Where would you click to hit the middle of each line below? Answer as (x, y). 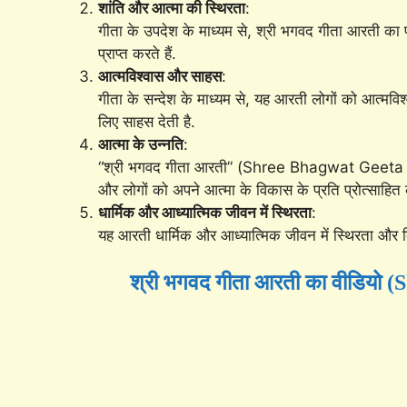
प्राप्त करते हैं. (137, 53)
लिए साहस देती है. (147, 121)
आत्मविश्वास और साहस (160, 76)
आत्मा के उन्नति (141, 144)
